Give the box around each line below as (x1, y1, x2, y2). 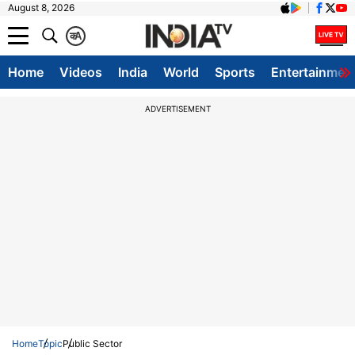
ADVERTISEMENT (144, 104, 211, 113)
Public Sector (63, 338, 122, 349)
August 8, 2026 (8, 2, 74, 13)
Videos (59, 64, 102, 80)
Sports (215, 64, 255, 80)
